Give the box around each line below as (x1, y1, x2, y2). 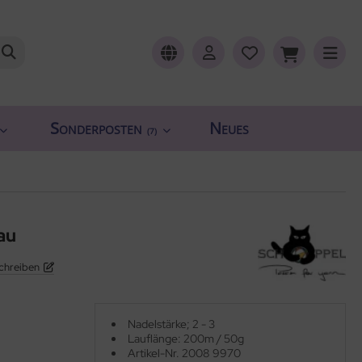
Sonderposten (50, 116, 142, 139)
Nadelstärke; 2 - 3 (128, 316, 215, 331)
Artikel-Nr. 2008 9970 (128, 345, 241, 360)
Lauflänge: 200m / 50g (128, 330, 244, 346)
